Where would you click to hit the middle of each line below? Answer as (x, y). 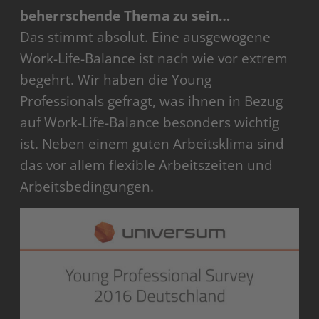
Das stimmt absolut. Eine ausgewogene (146, 37)
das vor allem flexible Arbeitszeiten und (147, 166)
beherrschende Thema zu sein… (125, 16)
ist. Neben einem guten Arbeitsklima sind (152, 144)
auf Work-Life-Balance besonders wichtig (150, 123)
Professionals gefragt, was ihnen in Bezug (152, 101)
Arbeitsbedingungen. (87, 187)
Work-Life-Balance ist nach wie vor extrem (154, 59)
